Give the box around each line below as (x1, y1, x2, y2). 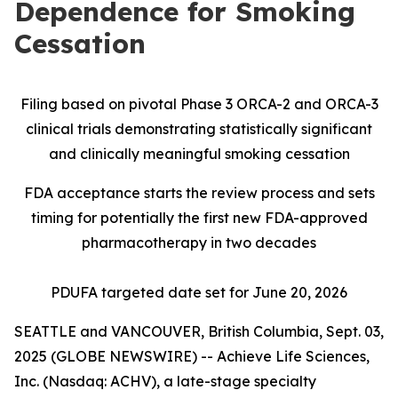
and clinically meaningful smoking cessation (48, 145, 350, 163)
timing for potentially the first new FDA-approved (30, 209, 368, 227)
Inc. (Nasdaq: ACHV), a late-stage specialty (14, 372, 316, 390)
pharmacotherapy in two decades (82, 234, 316, 251)
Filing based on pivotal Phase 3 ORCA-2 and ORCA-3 (20, 95, 378, 113)
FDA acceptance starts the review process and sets (23, 184, 375, 202)
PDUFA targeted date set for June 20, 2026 (51, 283, 347, 301)
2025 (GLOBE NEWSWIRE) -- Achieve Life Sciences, (14, 347, 370, 365)
